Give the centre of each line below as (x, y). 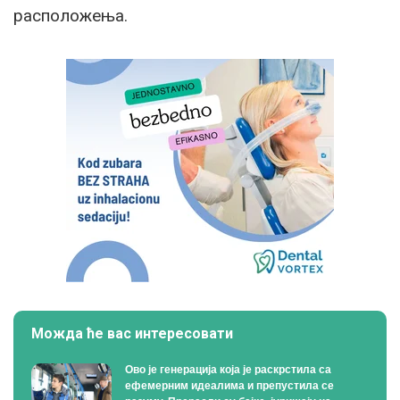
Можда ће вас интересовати (132, 333)
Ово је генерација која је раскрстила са (228, 370)
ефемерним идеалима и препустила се (229, 386)
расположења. (71, 16)
